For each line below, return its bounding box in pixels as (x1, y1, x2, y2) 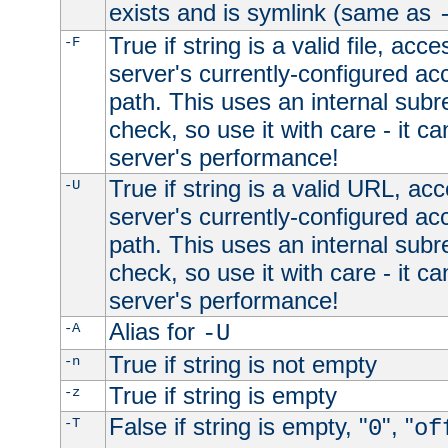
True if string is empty (108, 382, 337, 410)
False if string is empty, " (108, 413, 368, 441)
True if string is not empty (108, 351, 377, 379)
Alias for (108, 318, 202, 346)
